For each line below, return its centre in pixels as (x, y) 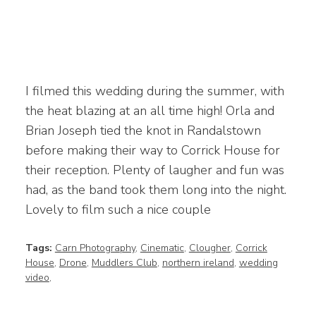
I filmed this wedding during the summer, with (154, 91)
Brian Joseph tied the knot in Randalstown (143, 130)
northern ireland (198, 262)
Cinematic (162, 248)
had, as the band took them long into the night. (156, 189)
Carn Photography (95, 248)
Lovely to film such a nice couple (118, 209)
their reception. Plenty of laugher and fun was (154, 170)
